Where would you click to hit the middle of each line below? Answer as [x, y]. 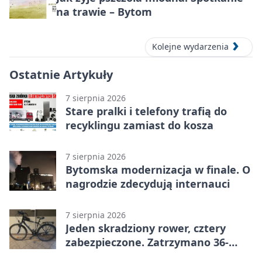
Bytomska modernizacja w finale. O [158, 169]
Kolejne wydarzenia [190, 47]
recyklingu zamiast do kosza [139, 125]
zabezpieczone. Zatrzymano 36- [147, 242]
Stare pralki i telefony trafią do [146, 111]
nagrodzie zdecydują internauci [148, 183]
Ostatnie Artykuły [61, 74]
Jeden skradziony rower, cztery [146, 228]
